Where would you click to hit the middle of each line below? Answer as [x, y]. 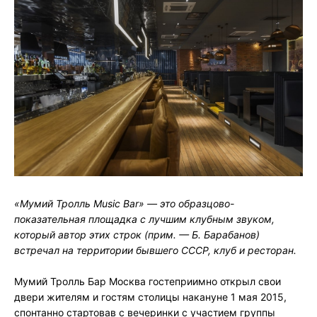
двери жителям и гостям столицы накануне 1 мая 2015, [150, 297]
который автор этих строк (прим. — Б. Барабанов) [137, 235]
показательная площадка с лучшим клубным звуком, [144, 219]
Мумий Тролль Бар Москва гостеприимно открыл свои [148, 282]
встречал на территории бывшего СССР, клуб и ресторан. [155, 250]
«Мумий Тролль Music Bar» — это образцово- [124, 204]
